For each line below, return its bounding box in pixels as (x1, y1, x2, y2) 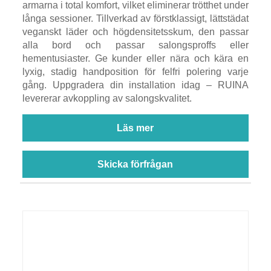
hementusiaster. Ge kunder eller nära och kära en (22, 53, 249, 64)
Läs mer (117, 122, 154, 133)
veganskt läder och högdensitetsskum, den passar (22, 26, 249, 37)
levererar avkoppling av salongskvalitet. (22, 93, 192, 103)
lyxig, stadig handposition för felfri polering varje (22, 66, 249, 77)
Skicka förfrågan (97, 158, 174, 169)
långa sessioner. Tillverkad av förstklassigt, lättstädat (22, 13, 249, 24)
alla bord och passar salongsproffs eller (22, 39, 249, 50)
